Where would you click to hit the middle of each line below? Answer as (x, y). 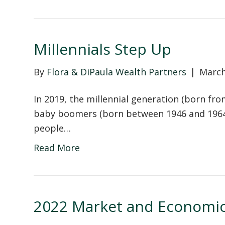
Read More (57, 147)
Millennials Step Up (103, 49)
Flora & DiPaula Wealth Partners (117, 72)
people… (52, 128)
